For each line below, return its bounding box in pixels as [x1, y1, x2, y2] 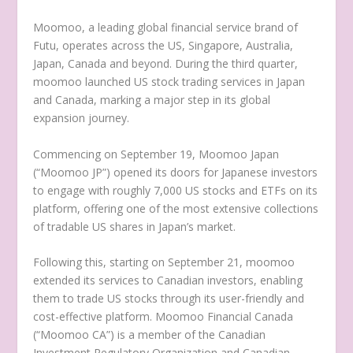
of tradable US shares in [33, 218, 159, 234]
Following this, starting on [33, 255, 169, 270]
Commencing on [33, 146, 121, 162]
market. [194, 218, 236, 234]
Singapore [188, 38, 240, 54]
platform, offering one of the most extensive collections [33, 200, 319, 216]
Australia [246, 38, 291, 54]
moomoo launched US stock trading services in [33, 74, 277, 90]
